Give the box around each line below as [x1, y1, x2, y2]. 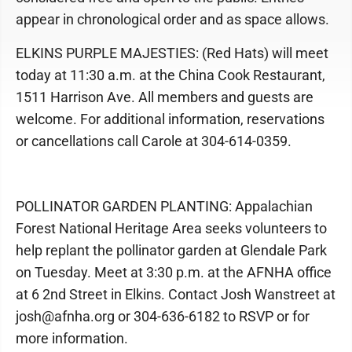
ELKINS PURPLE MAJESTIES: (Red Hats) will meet [16, 44, 328, 61]
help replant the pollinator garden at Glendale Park [16, 241, 327, 258]
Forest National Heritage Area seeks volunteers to [16, 219, 327, 236]
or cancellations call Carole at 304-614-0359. [16, 132, 291, 149]
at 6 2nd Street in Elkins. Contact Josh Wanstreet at [16, 285, 335, 302]
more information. [16, 329, 128, 346]
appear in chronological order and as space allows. [16, 10, 329, 27]
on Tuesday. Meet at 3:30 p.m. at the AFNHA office [16, 263, 332, 280]
